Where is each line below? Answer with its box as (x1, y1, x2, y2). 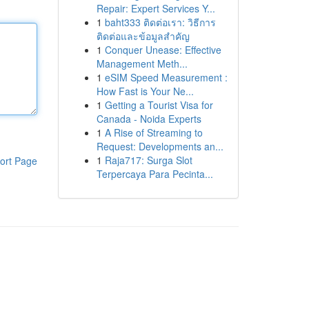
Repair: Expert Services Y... (96, 1, 215, 15)
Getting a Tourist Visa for (104, 98, 213, 112)
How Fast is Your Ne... (96, 84, 194, 98)
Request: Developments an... (96, 139, 223, 153)
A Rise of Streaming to (104, 126, 203, 139)
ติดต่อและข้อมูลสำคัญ (96, 29, 190, 43)
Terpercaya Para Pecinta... (96, 167, 213, 181)
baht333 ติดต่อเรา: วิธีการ (104, 15, 216, 29)
